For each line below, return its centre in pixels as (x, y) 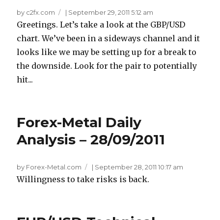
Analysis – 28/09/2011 (91, 140)
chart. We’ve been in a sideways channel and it (109, 39)
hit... (25, 80)
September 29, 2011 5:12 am (111, 13)
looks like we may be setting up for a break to (107, 52)
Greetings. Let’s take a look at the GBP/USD (101, 25)
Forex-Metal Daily (79, 123)
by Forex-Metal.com (49, 167)
